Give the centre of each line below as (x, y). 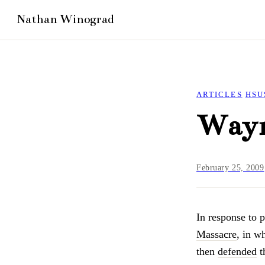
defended (237, 252)
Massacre (216, 235)
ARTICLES (219, 94)
